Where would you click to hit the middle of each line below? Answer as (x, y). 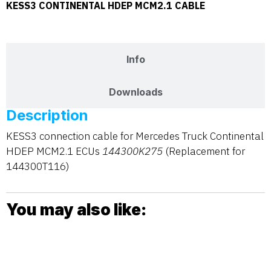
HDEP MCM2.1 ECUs (54, 152)
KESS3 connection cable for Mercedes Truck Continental (135, 136)
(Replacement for (204, 152)
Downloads (135, 92)
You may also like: (76, 209)
